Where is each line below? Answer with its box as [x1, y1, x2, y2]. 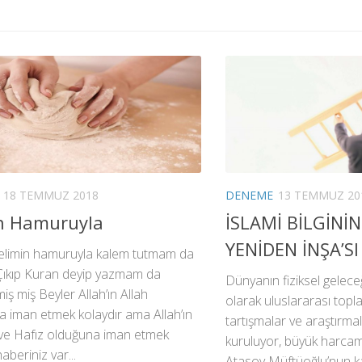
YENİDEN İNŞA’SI [225, 236, 359, 261]
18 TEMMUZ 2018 [3, 187, 99, 204]
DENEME [225, 187, 273, 204]
